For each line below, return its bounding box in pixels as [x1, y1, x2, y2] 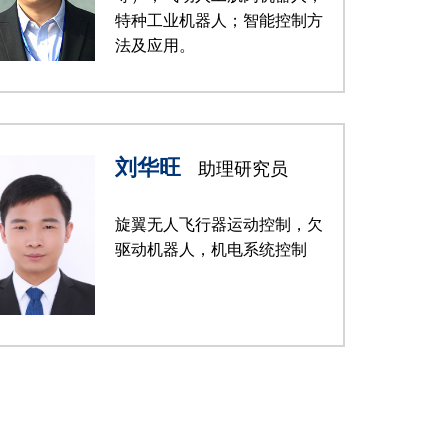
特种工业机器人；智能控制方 [115, 12, 323, 29]
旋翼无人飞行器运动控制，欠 [115, 216, 323, 233]
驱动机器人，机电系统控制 [115, 241, 307, 258]
